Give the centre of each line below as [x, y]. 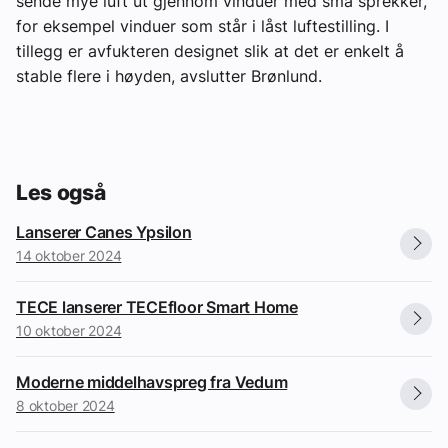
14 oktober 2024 [69, 255]
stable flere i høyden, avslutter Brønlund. [169, 76]
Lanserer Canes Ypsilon [104, 231]
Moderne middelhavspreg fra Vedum [152, 381]
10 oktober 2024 [69, 330]
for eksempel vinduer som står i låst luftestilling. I [202, 26]
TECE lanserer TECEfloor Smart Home [157, 306]
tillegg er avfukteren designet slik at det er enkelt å [210, 51]
